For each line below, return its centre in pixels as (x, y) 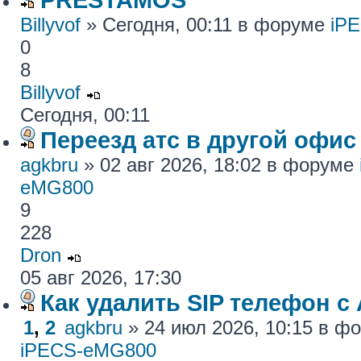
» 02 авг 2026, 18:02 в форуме (219, 165)
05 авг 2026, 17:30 (101, 278)
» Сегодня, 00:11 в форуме (205, 25)
